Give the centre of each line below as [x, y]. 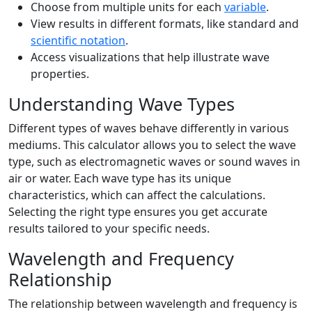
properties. [60, 74]
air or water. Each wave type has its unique [120, 178]
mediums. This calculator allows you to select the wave [152, 145]
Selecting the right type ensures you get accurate [138, 212]
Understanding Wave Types [122, 104]
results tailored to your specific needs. [109, 228]
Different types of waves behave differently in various [149, 128]
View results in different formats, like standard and [165, 24]
